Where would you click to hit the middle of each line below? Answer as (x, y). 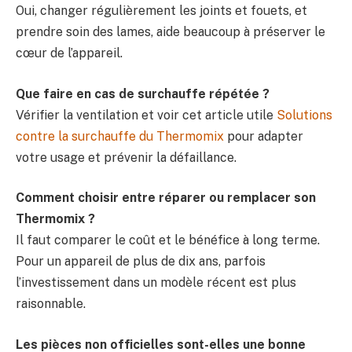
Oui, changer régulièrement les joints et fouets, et (161, 11)
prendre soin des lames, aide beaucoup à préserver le (170, 32)
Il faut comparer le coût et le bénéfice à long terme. (168, 240)
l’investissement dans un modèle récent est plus (156, 283)
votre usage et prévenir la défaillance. (126, 157)
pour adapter (264, 136)
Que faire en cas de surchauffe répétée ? (143, 93)
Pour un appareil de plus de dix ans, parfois (141, 262)
